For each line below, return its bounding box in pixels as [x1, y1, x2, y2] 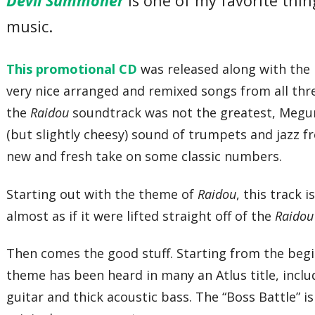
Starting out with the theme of [6, 185, 198, 202]
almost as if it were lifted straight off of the [6, 207, 276, 224]
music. [6, 16, 53, 37]
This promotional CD [6, 60, 138, 77]
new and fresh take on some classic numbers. [6, 148, 283, 165]
